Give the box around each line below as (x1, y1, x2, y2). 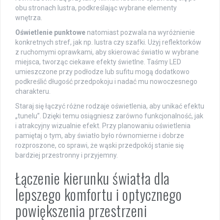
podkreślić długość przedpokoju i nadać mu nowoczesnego (15, 77, 197, 85)
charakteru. (15, 87, 51, 95)
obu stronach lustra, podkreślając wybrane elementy (15, 3, 177, 12)
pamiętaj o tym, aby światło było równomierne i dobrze (15, 131, 184, 139)
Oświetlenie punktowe (15, 28, 85, 36)
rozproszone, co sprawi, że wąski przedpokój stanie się (15, 141, 184, 149)
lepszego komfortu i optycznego (15, 183, 182, 205)
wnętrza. (15, 13, 42, 22)
